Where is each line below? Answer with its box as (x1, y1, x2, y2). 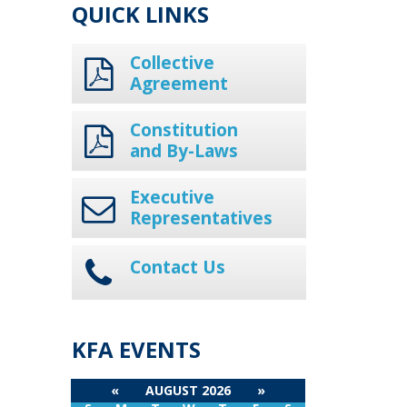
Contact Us (129, 254, 225, 279)
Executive (129, 185, 214, 210)
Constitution (129, 118, 238, 143)
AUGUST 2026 (144, 382, 231, 400)
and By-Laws (129, 139, 238, 164)
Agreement (129, 72, 228, 96)
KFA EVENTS (71, 334, 201, 365)
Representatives (129, 206, 273, 231)
